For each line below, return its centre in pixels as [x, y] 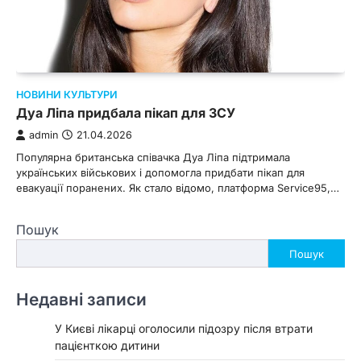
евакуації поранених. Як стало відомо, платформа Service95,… [178, 188]
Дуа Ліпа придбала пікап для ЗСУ [126, 113]
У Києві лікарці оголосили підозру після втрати [184, 329]
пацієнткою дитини [107, 346]
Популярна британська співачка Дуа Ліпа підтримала [153, 158]
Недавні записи [81, 300]
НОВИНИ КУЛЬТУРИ [67, 95]
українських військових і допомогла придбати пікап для [160, 173]
